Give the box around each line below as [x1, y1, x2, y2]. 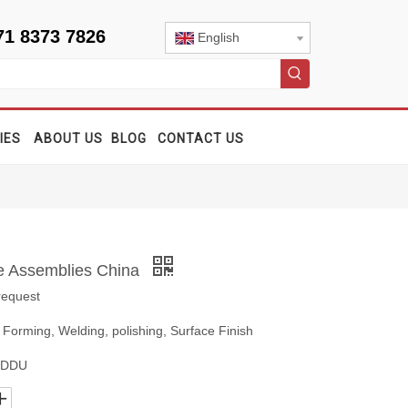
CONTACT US [157, 131, 244, 146]
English [198, 30, 240, 45]
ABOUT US [33, 131, 103, 146]
